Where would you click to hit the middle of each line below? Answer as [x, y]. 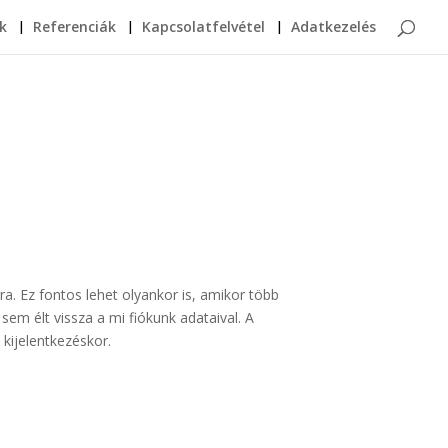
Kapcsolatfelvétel [203, 26]
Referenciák [74, 26]
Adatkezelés [333, 26]
